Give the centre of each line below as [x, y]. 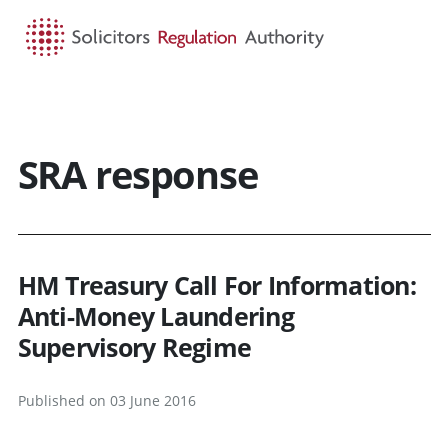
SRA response [137, 173]
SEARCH [239, 106]
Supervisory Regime [134, 346]
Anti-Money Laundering [155, 315]
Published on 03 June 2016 [106, 400]
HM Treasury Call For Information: [216, 284]
